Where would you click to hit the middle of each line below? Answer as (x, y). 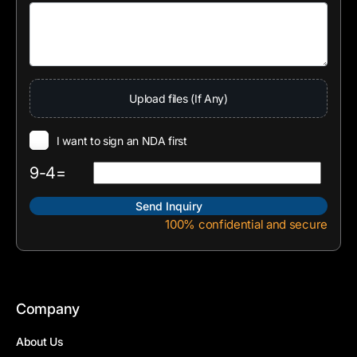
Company (48, 309)
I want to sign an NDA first (122, 140)
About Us (40, 342)
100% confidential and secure (246, 225)
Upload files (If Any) (178, 99)
